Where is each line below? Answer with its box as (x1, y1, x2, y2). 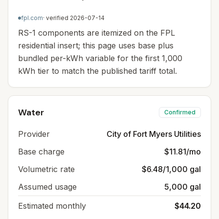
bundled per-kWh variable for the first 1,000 (18, 53, 182, 63)
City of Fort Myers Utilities (107, 129, 201, 139)
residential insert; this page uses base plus (18, 41, 174, 50)
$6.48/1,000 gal (142, 164, 201, 174)
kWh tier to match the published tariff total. (18, 66, 177, 76)
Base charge (18, 147, 65, 156)
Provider (18, 129, 50, 139)
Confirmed (164, 109, 196, 116)
